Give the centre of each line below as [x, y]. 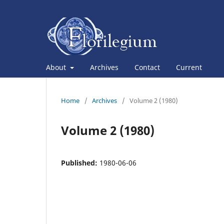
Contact [147, 67]
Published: [80, 162]
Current [189, 67]
